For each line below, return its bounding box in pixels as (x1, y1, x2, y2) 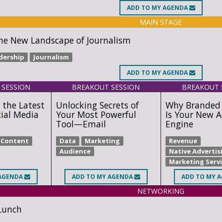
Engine (166, 117, 194, 130)
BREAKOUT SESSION (72, 82, 140, 92)
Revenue (169, 136, 198, 146)
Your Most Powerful (55, 108, 136, 120)
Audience (59, 147, 91, 156)
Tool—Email (55, 117, 106, 130)
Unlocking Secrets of (55, 99, 139, 111)
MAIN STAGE (140, 17, 182, 27)
